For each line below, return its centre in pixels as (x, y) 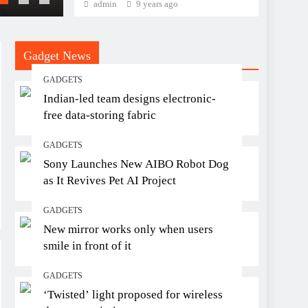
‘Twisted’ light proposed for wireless (133, 295)
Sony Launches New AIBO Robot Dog (136, 164)
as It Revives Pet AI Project (110, 181)
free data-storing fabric (100, 115)
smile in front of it (87, 246)
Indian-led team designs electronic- (130, 99)
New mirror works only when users (128, 230)
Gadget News (57, 56)
